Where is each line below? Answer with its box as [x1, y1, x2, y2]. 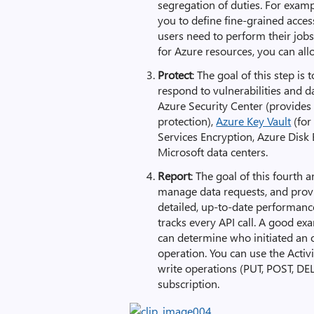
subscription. [158, 276, 220, 291]
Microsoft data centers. [158, 144, 268, 159]
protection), [158, 114, 217, 128]
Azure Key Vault [216, 114, 292, 128]
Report [158, 168, 191, 183]
